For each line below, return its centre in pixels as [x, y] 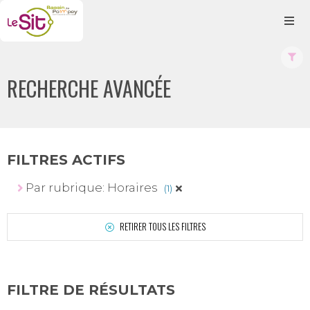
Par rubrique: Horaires [93, 187]
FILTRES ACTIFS [66, 160]
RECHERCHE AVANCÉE [89, 88]
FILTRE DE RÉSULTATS [91, 290]
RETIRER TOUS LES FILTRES [161, 227]
